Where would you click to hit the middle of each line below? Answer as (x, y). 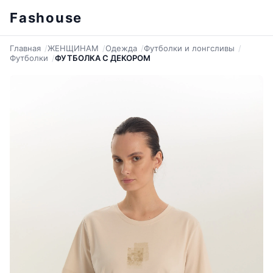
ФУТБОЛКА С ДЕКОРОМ (103, 58)
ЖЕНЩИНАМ (73, 48)
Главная (25, 48)
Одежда (121, 48)
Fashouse (46, 18)
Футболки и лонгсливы (189, 48)
